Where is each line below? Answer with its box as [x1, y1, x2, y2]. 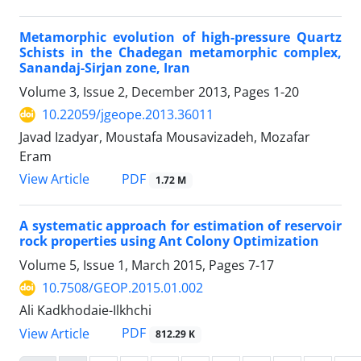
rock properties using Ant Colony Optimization [19, 232, 319, 251]
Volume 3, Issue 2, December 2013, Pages [19, 83, 273, 102]
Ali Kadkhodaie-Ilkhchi [19, 301, 151, 320]
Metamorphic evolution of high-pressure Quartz [19, 28, 342, 47]
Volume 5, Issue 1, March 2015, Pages [19, 256, 248, 275]
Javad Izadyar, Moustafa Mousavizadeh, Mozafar [19, 128, 310, 147]
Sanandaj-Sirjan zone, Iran [19, 59, 190, 77]
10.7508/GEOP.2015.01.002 [42, 279, 203, 297]
